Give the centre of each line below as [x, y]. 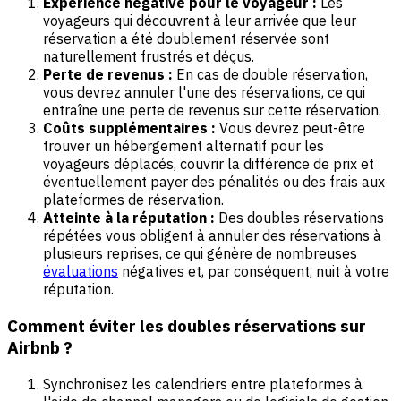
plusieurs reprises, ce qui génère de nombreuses [200, 254]
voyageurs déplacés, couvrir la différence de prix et [209, 164]
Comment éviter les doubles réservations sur [187, 325]
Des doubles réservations [299, 218]
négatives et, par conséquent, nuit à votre [254, 272]
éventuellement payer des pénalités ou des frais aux [214, 182]
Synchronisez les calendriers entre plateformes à [203, 384]
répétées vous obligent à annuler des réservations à [212, 236]
